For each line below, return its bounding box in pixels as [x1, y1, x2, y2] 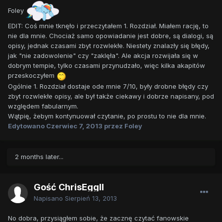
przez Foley [103, 121, 142, 130]
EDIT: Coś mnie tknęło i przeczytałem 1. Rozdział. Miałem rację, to [8, 22, 209, 30]
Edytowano [8, 121, 46, 130]
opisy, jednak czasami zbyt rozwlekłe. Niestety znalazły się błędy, [8, 42, 210, 50]
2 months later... [15, 153, 63, 161]
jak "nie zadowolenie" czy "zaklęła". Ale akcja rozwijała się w [8, 52, 198, 60]
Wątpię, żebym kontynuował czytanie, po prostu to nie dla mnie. [8, 111, 206, 120]
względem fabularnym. [8, 102, 78, 110]
